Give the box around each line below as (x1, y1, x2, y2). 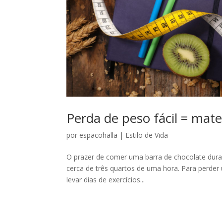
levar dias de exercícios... (66, 175, 145, 185)
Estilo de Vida (125, 130, 168, 140)
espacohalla (79, 130, 118, 140)
